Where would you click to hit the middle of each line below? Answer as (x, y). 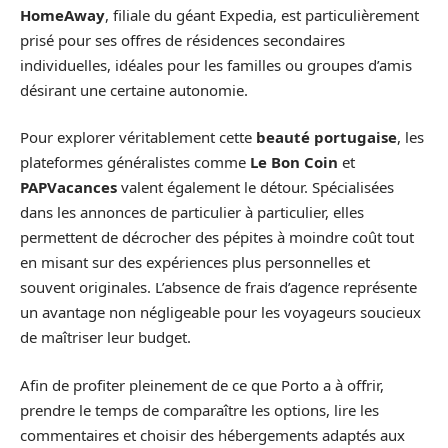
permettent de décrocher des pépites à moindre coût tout (217, 237)
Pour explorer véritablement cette (138, 137)
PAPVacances (68, 187)
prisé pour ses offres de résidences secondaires (182, 39)
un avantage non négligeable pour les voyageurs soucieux (220, 312)
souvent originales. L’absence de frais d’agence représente (218, 287)
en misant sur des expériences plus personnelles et (195, 262)
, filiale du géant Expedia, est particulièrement (262, 14)
